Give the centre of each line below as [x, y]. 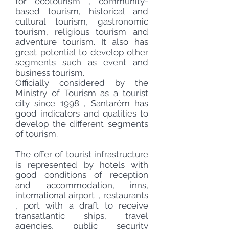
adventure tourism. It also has [82, 42]
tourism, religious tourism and [82, 32]
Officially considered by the [82, 83]
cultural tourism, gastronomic [82, 21]
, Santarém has [114, 103]
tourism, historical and [94, 11]
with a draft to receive [94, 205]
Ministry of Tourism [56, 93]
